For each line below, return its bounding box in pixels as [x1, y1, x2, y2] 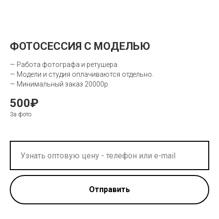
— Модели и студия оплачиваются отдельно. [10, 70, 153, 79]
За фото [10, 111, 31, 118]
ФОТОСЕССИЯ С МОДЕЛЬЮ [10, 40, 150, 53]
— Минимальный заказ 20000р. [10, 80, 109, 88]
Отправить [89, 184, 130, 194]
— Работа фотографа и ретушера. [10, 61, 119, 69]
